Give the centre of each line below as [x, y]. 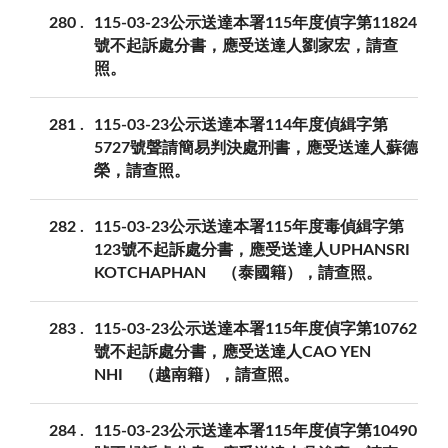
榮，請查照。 [142, 171]
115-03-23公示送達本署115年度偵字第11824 [255, 23]
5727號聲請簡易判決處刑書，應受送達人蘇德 [256, 148]
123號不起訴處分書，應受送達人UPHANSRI [252, 250]
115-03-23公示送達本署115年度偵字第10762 [255, 329]
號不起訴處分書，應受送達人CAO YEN [232, 352]
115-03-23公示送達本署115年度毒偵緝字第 [249, 227]
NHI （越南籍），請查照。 [196, 375]
